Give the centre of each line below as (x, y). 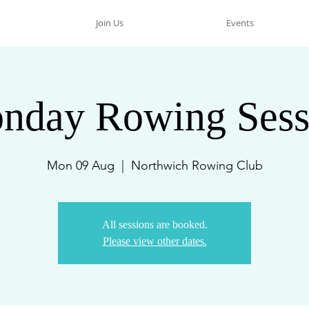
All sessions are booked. (154, 225)
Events (240, 23)
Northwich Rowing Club (197, 166)
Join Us (110, 23)
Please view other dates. (154, 241)
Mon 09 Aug (80, 166)
